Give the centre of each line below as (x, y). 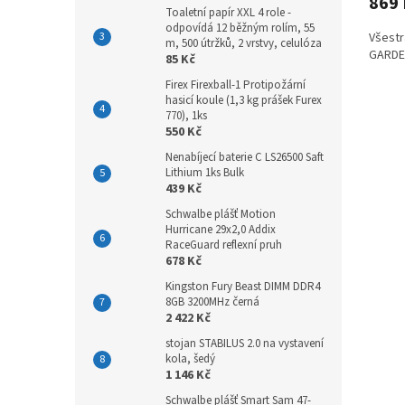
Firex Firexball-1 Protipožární (235, 85)
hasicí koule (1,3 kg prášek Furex (244, 100)
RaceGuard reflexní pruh (224, 245)
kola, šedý (190, 358)
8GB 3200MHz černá (212, 301)
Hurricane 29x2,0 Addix (221, 229)
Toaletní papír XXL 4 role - (228, 12)
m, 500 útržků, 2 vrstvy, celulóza (244, 43)
